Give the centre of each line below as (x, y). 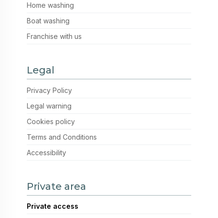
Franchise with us (54, 36)
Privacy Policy (49, 90)
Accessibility (46, 152)
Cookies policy (51, 121)
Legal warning (49, 106)
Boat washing (48, 21)
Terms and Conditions (62, 137)
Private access (53, 206)
